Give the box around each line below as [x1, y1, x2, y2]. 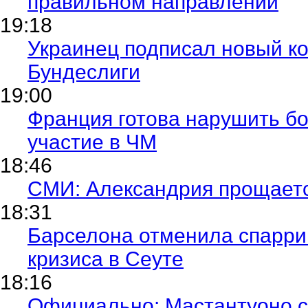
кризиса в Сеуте [27, 247, 184, 270]
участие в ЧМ [27, 130, 157, 153]
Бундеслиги [27, 60, 140, 83]
